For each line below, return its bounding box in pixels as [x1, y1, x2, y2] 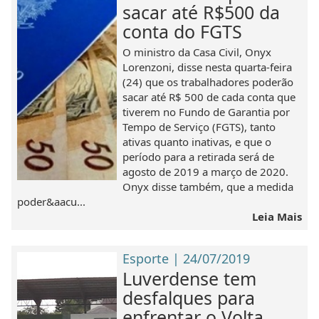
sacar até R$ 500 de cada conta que [122, 89, 296, 104]
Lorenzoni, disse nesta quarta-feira [122, 59, 293, 74]
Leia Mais [251, 209, 302, 224]
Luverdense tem [122, 266, 257, 291]
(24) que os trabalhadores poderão [122, 74, 294, 89]
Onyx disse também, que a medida [122, 179, 294, 194]
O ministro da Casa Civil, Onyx [122, 44, 272, 59]
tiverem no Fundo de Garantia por [122, 104, 291, 119]
